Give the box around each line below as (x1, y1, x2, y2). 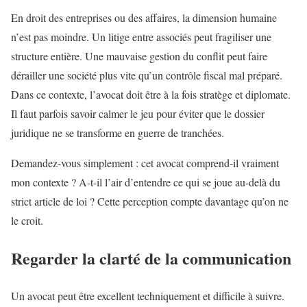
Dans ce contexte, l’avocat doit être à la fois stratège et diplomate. (11, 87, 291, 102)
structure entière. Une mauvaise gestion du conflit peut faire (11, 49, 267, 64)
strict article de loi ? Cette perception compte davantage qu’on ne (11, 194, 288, 209)
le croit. (11, 213, 43, 228)
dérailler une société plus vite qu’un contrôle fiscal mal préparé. (11, 68, 282, 83)
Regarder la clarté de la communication (11, 246, 291, 271)
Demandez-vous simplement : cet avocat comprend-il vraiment (11, 156, 279, 171)
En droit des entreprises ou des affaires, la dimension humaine (11, 10, 277, 25)
